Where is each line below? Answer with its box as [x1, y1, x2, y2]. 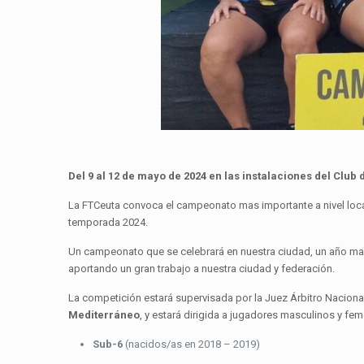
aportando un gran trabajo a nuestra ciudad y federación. [68, 262, 335, 275]
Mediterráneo [68, 309, 140, 322]
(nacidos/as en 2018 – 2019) [123, 338, 260, 351]
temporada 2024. [68, 216, 150, 229]
